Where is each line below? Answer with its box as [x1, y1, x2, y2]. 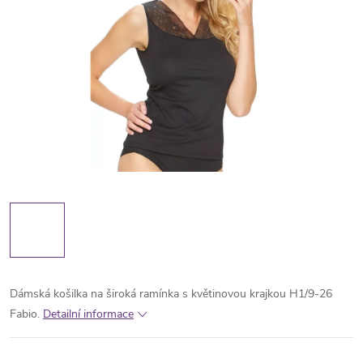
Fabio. [10, 306, 40, 322]
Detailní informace [43, 306, 134, 322]
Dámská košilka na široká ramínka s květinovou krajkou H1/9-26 [10, 286, 332, 301]
